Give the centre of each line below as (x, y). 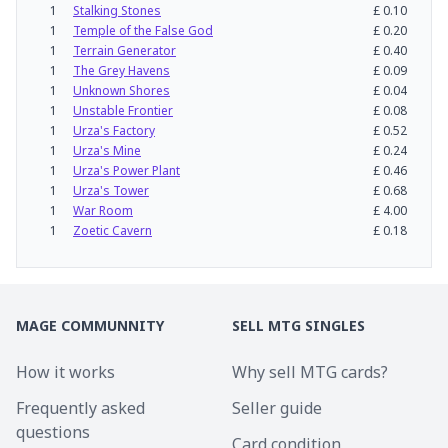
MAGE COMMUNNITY (90, 325)
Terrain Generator (124, 50)
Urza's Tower (111, 190)
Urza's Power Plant (126, 170)
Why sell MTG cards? (310, 372)
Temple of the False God (143, 30)
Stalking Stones (117, 10)
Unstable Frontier (123, 110)
